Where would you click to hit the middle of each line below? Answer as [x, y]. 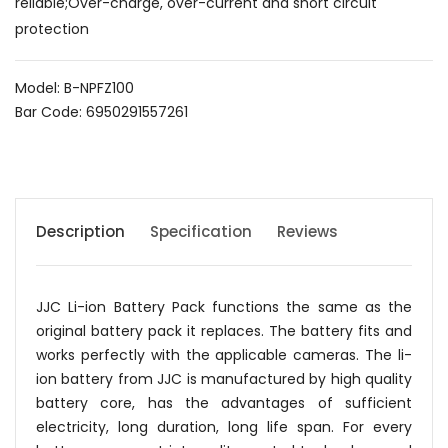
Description [80, 231]
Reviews [307, 231]
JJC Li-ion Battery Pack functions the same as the [224, 307]
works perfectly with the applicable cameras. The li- [224, 355]
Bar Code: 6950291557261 [101, 112]
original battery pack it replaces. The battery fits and [224, 331]
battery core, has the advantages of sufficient [224, 403]
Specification [201, 231]
